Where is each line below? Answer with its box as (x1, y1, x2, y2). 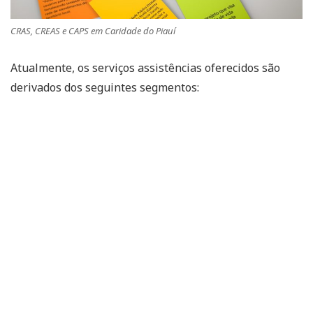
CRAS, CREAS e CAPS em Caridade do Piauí (10, 24, 175, 37)
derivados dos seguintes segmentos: (10, 79, 199, 95)
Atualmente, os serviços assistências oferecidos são (10, 59, 280, 75)
